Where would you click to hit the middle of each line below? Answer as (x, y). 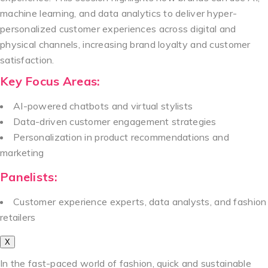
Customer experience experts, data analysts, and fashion (140, 201)
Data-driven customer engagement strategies (115, 121)
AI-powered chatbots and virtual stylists (103, 106)
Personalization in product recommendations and (121, 137)
